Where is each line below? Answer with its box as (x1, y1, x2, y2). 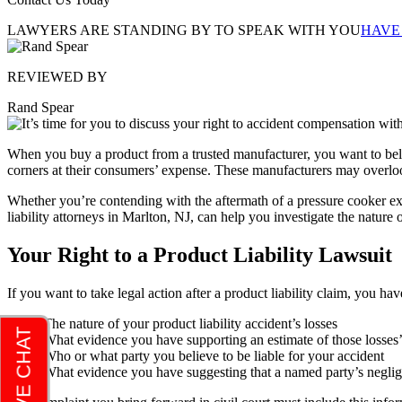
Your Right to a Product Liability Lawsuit (7, 242, 392, 267)
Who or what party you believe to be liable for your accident (43, 347, 384, 363)
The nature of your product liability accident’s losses (43, 315, 337, 331)
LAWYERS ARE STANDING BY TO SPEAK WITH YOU (7, 22, 361, 38)
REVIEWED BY (7, 68, 108, 84)
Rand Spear (7, 99, 74, 115)
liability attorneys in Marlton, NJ (7, 208, 190, 224)
